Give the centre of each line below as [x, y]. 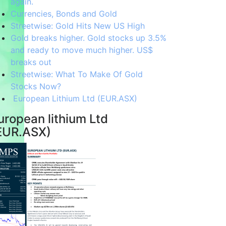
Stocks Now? [36, 86]
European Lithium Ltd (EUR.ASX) [74, 98]
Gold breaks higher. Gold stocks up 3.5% [89, 38]
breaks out [31, 62]
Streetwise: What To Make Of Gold [77, 74]
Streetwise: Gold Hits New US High [78, 26]
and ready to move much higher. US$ [82, 50]
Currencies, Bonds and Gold [64, 14]
